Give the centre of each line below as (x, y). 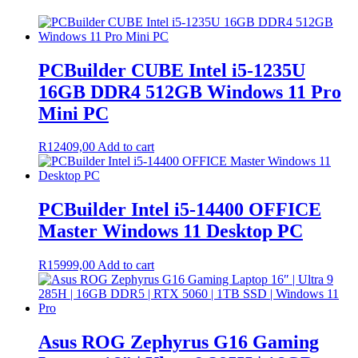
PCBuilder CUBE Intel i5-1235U (172, 70)
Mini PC (74, 113)
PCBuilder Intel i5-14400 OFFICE (180, 210)
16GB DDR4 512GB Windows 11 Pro (190, 91)
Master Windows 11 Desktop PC (171, 231)
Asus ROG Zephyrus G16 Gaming (179, 342)
